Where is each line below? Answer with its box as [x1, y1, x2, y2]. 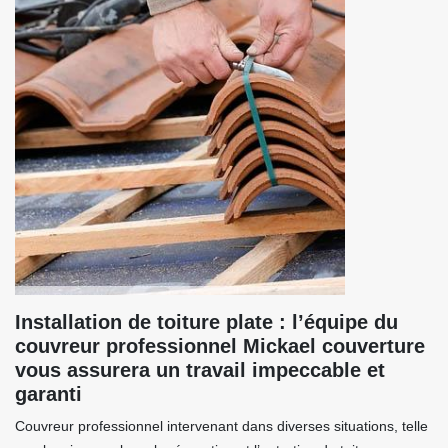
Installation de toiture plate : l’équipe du [15, 311, 398, 333]
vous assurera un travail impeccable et [15, 359, 385, 381]
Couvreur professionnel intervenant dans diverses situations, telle [15, 418, 428, 434]
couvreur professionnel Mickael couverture [15, 335, 425, 357]
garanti [15, 383, 82, 405]
